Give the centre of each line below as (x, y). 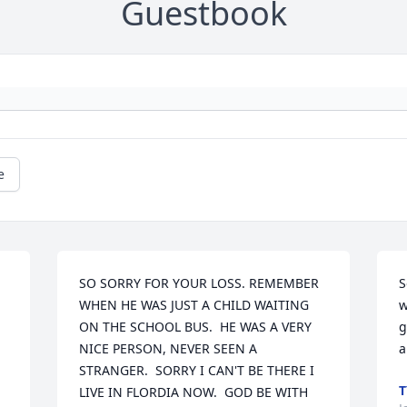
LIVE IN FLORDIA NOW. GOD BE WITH (194, 392)
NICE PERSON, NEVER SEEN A (169, 348)
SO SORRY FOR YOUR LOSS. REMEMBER (199, 283)
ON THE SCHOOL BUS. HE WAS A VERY (196, 327)
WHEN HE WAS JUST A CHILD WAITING (194, 305)
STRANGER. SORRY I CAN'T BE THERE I (197, 370)
